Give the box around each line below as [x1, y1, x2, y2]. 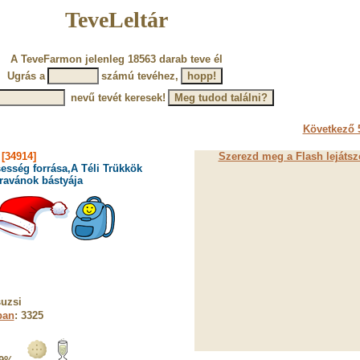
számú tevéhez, [101, 70, 178, 82]
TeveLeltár [64, 7, 168, 32]
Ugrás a [7, 70, 45, 82]
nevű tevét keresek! [67, 92, 166, 104]
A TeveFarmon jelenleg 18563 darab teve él [10, 53, 223, 65]
